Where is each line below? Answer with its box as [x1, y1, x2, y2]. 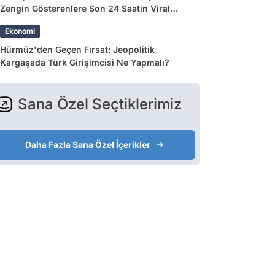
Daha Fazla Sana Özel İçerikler [25, 139, 150, 150]
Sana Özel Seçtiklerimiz [18, 95, 182, 113]
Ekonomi [5, 26, 35, 36]
